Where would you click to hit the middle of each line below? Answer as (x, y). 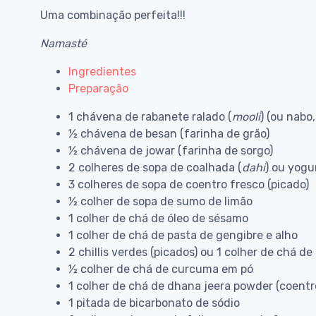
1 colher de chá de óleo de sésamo (158, 219)
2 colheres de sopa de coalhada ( (155, 168)
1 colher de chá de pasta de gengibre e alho (183, 236)
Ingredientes (102, 72)
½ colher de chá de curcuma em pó (161, 269)
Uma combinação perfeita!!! (113, 16)
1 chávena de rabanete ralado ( (150, 117)
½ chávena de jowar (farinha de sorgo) (171, 151)
